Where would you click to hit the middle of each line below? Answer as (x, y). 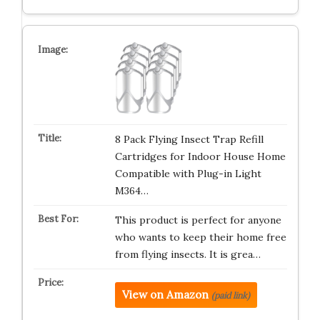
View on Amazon (165, 295)
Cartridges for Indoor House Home (200, 156)
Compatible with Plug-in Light (188, 174)
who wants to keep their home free (200, 237)
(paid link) (230, 295)
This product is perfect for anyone (198, 220)
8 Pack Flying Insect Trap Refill (189, 139)
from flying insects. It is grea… (187, 254)
